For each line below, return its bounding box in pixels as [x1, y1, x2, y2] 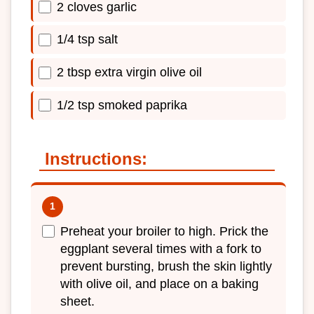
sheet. [60, 294, 95, 308]
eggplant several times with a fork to [60, 241, 261, 256]
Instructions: [45, 149, 147, 168]
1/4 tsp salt [57, 32, 118, 47]
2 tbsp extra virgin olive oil [57, 65, 202, 80]
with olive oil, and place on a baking [60, 276, 259, 291]
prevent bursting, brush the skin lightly [60, 259, 272, 273]
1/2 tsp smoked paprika [57, 97, 187, 112]
